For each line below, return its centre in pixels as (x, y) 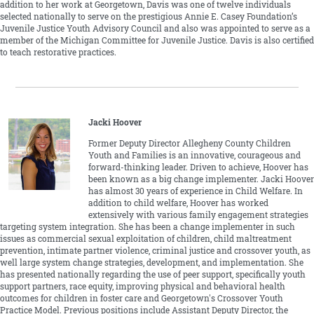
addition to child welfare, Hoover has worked (178, 203)
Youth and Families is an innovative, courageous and (194, 156)
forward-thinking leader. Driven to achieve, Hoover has (198, 168)
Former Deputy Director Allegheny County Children (189, 144)
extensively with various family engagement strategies (198, 215)
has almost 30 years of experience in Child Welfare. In (195, 191)
